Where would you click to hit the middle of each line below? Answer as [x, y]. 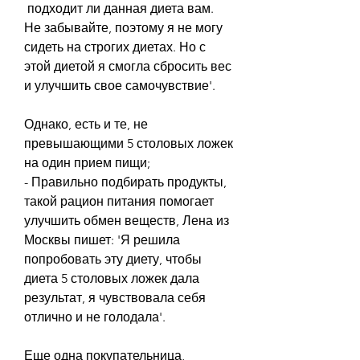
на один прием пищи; [87, 162]
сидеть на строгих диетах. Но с [115, 47]
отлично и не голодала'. [95, 317]
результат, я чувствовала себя [115, 297]
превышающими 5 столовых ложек [129, 143]
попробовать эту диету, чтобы [113, 259]
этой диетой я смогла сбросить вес [128, 66]
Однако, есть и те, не [86, 124]
